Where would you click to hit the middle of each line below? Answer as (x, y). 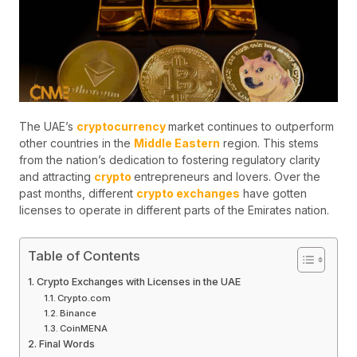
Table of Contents (84, 256)
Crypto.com (84, 298)
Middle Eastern (177, 143)
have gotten (273, 193)
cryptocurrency (122, 126)
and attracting (57, 176)
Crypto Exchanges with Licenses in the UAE (138, 282)
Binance (78, 314)
